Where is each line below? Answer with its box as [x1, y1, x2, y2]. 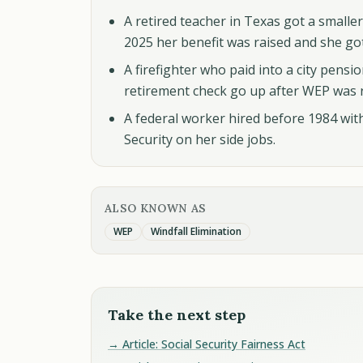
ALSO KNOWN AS [105, 201, 207, 216]
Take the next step [108, 305, 246, 324]
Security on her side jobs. [124, 130, 275, 148]
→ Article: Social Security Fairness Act [108, 336, 305, 352]
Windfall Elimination [151, 224, 241, 238]
